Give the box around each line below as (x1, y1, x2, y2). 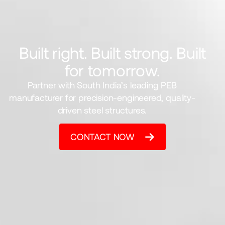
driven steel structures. (57, 104, 147, 116)
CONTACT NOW (70, 131, 135, 143)
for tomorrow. (65, 60, 160, 79)
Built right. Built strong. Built (19, 42, 206, 62)
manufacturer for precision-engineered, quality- (9, 91, 195, 103)
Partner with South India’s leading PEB (27, 79, 177, 90)
